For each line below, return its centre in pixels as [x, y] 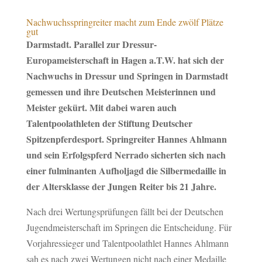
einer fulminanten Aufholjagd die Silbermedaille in [126, 170]
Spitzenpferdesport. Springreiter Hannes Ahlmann [126, 139]
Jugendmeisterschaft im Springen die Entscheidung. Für [129, 227]
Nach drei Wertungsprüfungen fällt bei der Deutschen [125, 211]
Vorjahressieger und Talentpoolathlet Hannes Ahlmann [127, 243]
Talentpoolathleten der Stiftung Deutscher [109, 123]
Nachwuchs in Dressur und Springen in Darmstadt [127, 75]
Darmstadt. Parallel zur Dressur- [91, 44]
